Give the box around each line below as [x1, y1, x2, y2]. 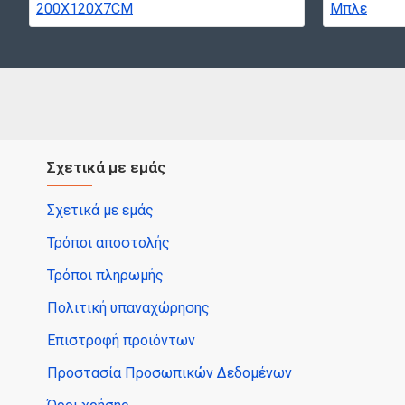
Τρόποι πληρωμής [47, 267, 164, 284]
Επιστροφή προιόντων [47, 332, 195, 349]
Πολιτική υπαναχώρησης [47, 299, 210, 316]
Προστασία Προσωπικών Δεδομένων [47, 364, 292, 381]
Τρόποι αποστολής [47, 234, 170, 251]
